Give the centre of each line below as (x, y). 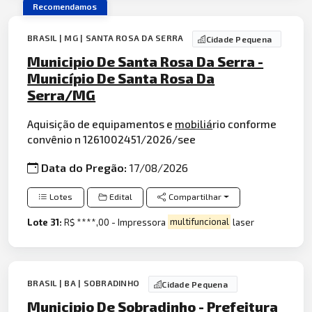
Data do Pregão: (86, 168)
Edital (120, 197)
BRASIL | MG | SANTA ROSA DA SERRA (107, 37)
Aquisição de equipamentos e (101, 123)
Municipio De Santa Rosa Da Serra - (146, 62)
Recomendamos (65, 7)
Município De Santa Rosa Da (121, 78)
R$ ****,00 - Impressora (116, 222)
